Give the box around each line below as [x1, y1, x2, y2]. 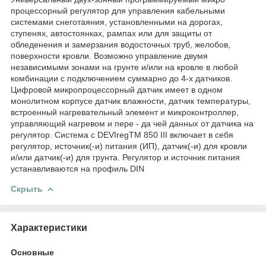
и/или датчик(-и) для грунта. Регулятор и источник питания [11, 152, 240, 162]
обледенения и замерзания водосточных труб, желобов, [11, 39, 230, 49]
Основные [11, 247, 54, 257]
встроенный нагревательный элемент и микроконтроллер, [11, 107, 239, 117]
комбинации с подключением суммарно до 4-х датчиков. [11, 73, 232, 83]
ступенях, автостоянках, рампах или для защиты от [11, 28, 212, 38]
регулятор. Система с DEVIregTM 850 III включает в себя [11, 129, 233, 140]
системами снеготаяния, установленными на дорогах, [11, 17, 223, 27]
